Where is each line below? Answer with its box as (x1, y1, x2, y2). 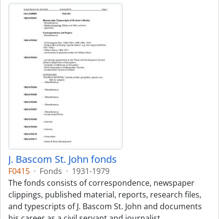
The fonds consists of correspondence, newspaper (8, 177, 195, 188)
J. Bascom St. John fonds (8, 153, 117, 166)
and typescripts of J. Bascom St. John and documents (8, 201, 202, 212)
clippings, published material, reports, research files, (8, 189, 201, 200)
